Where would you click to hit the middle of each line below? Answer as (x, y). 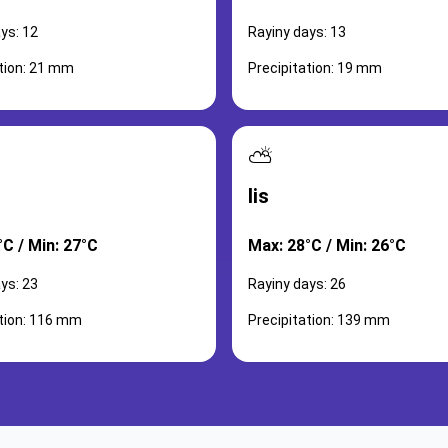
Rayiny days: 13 (297, 32)
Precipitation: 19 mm (315, 68)
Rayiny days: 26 (297, 284)
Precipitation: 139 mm (319, 320)
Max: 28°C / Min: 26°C (327, 245)
